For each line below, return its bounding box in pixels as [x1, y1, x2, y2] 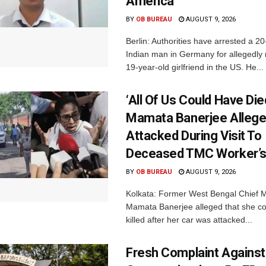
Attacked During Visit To [126, 128, 262, 144]
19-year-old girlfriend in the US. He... [126, 62, 264, 72]
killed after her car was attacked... [126, 215, 252, 225]
